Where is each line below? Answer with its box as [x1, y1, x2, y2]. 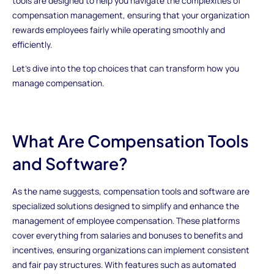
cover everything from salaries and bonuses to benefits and [12, 229, 243, 242]
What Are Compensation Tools [12, 130, 249, 151]
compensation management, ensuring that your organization [12, 9, 250, 21]
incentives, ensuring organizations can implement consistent [12, 244, 250, 256]
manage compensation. [12, 77, 104, 89]
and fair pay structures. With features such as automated [12, 259, 236, 271]
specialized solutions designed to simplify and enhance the [12, 200, 239, 212]
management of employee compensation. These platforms [12, 215, 240, 227]
